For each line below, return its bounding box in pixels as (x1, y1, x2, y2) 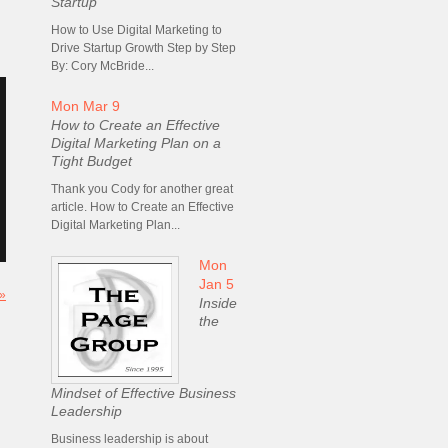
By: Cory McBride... (51, 58, 154, 73)
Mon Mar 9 (51, 97, 120, 114)
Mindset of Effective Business (51, 384, 236, 401)
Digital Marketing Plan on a (51, 134, 221, 151)
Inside (199, 294, 237, 311)
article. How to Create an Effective (51, 199, 234, 214)
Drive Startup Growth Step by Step (51, 40, 236, 55)
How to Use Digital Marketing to (51, 22, 222, 37)
